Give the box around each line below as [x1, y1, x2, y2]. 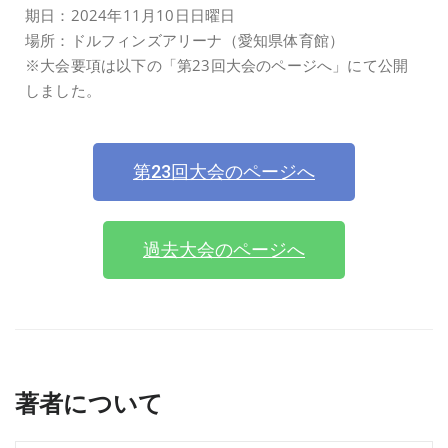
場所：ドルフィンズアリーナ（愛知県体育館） [25, 29, 345, 50]
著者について [15, 385, 163, 419]
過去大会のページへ [143, 238, 305, 260]
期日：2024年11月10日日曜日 [25, 4, 236, 25]
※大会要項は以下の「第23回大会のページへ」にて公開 [25, 54, 409, 75]
